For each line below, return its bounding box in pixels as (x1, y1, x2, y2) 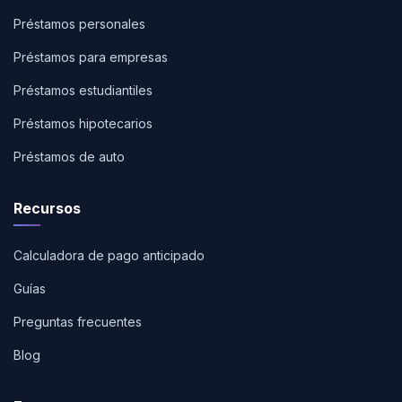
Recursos (13, 199, 81, 217)
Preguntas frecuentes (13, 314, 142, 329)
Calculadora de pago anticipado (13, 248, 205, 263)
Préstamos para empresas (13, 49, 168, 65)
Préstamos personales (13, 16, 145, 31)
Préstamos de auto (13, 149, 125, 164)
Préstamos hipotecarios (13, 116, 153, 131)
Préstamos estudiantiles (13, 83, 153, 98)
